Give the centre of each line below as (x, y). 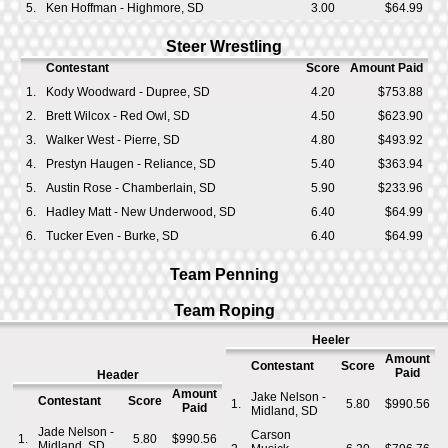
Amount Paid (386, 68)
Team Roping (224, 310)
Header (117, 375)
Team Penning (224, 274)
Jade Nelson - (76, 432)
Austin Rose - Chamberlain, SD (130, 188)
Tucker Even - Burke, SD (112, 236)
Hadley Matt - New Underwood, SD (140, 212)
